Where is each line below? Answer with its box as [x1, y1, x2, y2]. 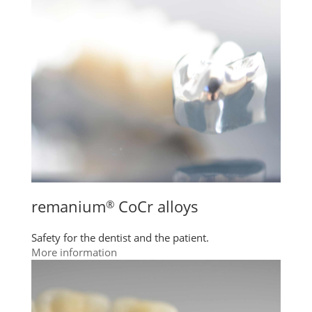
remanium [31, 195, 106, 217]
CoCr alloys [114, 195, 198, 217]
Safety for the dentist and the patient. [31, 230, 209, 244]
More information [31, 244, 117, 259]
